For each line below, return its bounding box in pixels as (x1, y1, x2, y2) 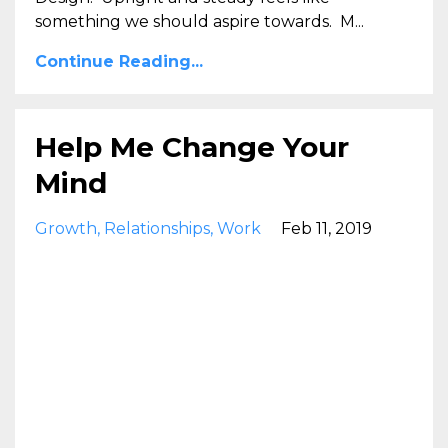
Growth (35, 219, 97, 239)
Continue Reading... (35, 52, 203, 72)
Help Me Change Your (35, 130, 349, 165)
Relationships (104, 219, 210, 239)
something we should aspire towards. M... (35, 12, 364, 32)
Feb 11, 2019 (281, 219, 372, 239)
